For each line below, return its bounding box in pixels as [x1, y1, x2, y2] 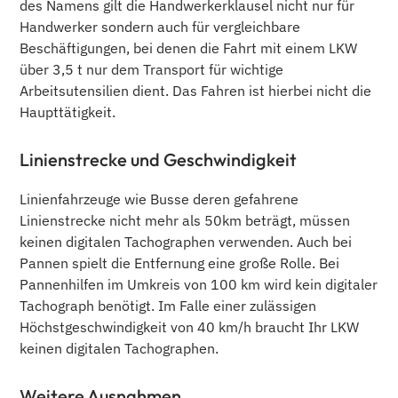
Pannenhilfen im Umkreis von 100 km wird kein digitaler [20, 275, 378, 294]
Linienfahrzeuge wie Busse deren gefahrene [20, 190, 299, 209]
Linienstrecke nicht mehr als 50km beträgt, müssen [20, 211, 351, 230]
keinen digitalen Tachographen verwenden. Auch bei [20, 233, 353, 251]
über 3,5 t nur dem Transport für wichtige [20, 60, 284, 79]
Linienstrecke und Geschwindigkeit [20, 148, 298, 171]
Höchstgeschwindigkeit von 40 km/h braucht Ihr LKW [20, 318, 360, 337]
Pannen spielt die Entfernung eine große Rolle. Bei [20, 254, 340, 273]
